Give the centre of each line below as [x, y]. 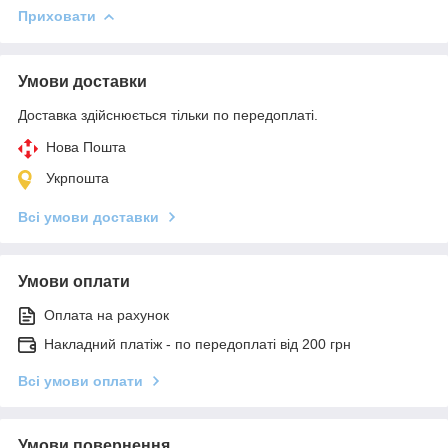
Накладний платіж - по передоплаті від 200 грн [197, 343]
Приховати [57, 15]
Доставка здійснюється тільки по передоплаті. [168, 114]
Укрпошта [77, 177]
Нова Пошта [86, 146]
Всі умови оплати [80, 380]
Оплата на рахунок [106, 314]
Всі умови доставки [88, 216]
